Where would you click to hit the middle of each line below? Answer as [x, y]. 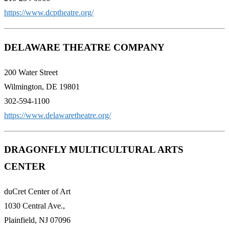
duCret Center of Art [37, 191]
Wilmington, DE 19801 [42, 86]
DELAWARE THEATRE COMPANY [84, 47]
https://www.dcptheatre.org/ [49, 13]
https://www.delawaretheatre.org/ [58, 115]
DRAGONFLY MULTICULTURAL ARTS [94, 150]
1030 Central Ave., [35, 205]
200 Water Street [31, 72]
